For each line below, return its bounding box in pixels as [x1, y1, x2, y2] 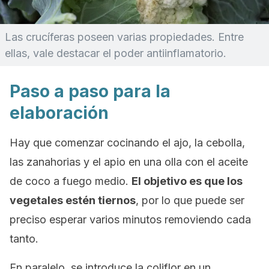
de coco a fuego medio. [10, 175, 131, 187]
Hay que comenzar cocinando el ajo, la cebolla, [10, 136, 245, 149]
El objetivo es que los [131, 175, 243, 187]
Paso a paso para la [10, 81, 171, 101]
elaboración [10, 103, 109, 123]
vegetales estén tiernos [10, 194, 136, 207]
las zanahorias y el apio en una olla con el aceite [10, 156, 248, 168]
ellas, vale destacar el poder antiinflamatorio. [5, 47, 226, 59]
